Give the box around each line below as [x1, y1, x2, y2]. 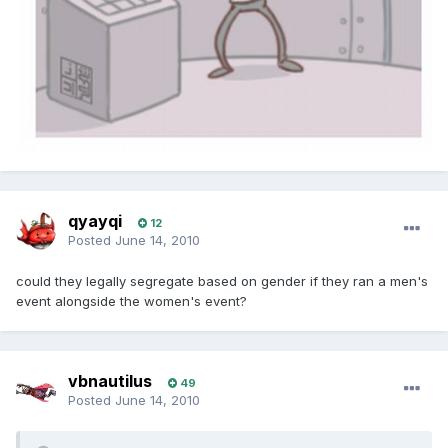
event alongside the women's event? [16, 293, 247, 310]
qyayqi [68, 211, 122, 232]
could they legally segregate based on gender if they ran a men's [16, 273, 428, 290]
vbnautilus [68, 371, 152, 392]
